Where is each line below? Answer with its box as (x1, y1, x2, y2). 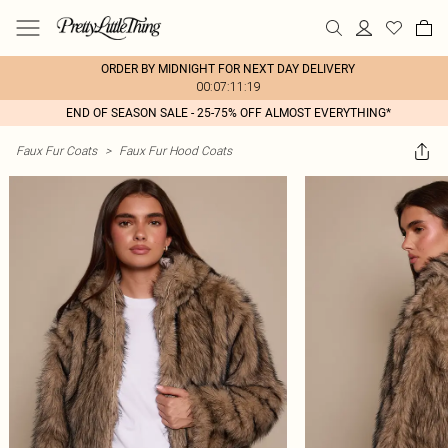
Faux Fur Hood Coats (119, 143, 232, 158)
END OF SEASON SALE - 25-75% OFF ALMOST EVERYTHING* (65, 106, 391, 120)
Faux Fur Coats (16, 143, 97, 158)
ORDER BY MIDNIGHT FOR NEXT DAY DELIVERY (101, 62, 355, 76)
